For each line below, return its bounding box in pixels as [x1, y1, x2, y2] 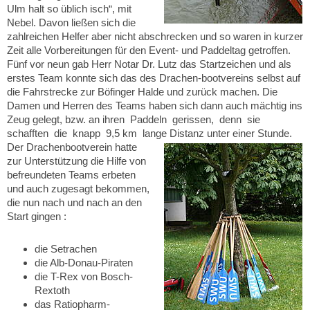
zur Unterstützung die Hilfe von [7, 154, 146, 167]
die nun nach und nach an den [7, 196, 142, 208]
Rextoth [35, 284, 70, 297]
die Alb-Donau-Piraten [35, 257, 133, 269]
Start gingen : [7, 210, 66, 222]
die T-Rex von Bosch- [35, 271, 133, 283]
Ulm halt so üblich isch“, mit [7, 2, 131, 15]
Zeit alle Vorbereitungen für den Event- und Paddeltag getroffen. [7, 44, 291, 56]
